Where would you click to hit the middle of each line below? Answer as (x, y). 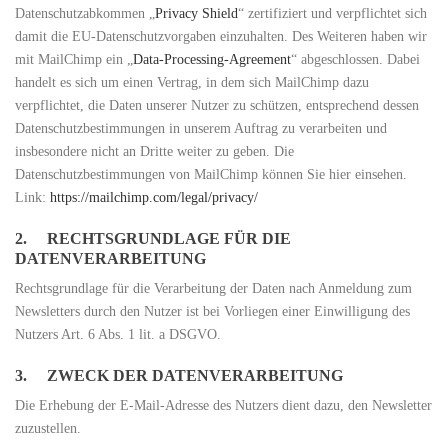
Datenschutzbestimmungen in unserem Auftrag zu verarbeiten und (201, 128)
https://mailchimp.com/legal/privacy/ (154, 197)
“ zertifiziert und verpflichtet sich (332, 13)
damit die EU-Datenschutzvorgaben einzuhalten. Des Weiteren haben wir (221, 36)
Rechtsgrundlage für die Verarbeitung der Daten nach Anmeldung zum (213, 288)
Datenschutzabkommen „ (85, 13)
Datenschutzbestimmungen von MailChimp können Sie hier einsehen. (211, 174)
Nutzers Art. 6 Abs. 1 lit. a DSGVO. (118, 334)
